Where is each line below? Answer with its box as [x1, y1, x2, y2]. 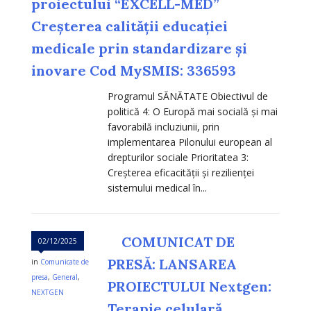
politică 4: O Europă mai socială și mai [108, 105, 278, 119]
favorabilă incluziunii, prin [108, 120, 219, 134]
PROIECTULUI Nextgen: [108, 278, 271, 296]
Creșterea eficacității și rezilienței [108, 166, 254, 180]
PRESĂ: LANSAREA [108, 255, 237, 274]
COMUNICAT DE [121, 233, 235, 251]
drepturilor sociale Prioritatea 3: [108, 151, 249, 165]
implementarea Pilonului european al [108, 135, 272, 149]
